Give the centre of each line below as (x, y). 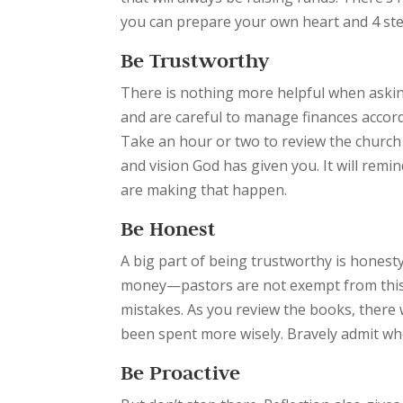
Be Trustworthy (195, 60)
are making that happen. (204, 190)
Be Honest (169, 228)
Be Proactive (181, 372)
